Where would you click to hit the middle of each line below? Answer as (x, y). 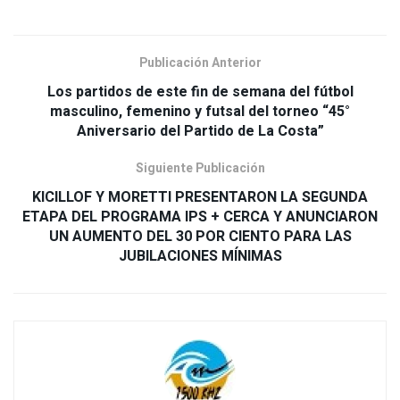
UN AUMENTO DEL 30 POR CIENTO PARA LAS (200, 236)
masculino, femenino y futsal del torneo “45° (200, 111)
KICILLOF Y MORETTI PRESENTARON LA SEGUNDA (200, 197)
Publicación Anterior (200, 62)
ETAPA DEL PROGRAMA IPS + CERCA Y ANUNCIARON (200, 217)
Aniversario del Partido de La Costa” (200, 131)
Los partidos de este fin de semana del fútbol (200, 92)
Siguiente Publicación (200, 168)
